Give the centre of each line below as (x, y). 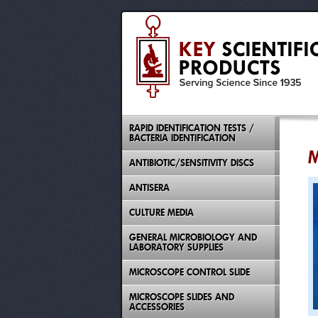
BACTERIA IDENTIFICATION (182, 138)
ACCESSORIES (157, 307)
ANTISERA (149, 188)
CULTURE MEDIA (161, 213)
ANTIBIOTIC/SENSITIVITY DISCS (192, 163)
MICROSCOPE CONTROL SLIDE (190, 272)
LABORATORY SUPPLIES (176, 247)
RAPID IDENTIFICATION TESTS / (192, 128)
